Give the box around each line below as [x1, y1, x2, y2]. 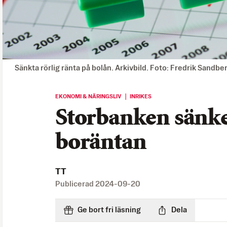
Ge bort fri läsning [78, 206, 141, 214]
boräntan [55, 131, 146, 155]
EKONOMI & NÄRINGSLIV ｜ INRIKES [55, 93, 152, 100]
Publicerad [55, 180, 95, 188]
